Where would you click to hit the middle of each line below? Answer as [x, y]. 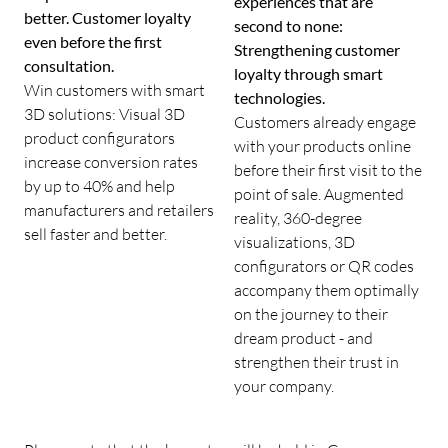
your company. [284, 386]
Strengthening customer [317, 50]
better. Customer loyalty [107, 17]
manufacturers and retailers [119, 209]
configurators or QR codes [324, 266]
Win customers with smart [114, 89]
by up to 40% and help [99, 185]
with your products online [322, 146]
